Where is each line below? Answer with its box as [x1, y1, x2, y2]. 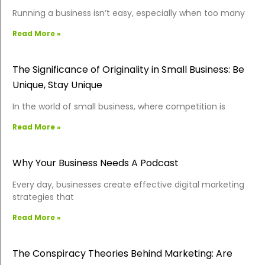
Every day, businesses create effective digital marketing [12, 178, 244, 190]
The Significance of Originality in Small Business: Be [12, 62, 244, 76]
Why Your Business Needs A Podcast [12, 156, 179, 170]
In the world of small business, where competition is [12, 100, 225, 112]
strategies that [12, 190, 74, 203]
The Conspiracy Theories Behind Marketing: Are [12, 246, 232, 260]
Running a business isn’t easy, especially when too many [12, 7, 245, 19]
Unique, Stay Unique [12, 77, 102, 92]
